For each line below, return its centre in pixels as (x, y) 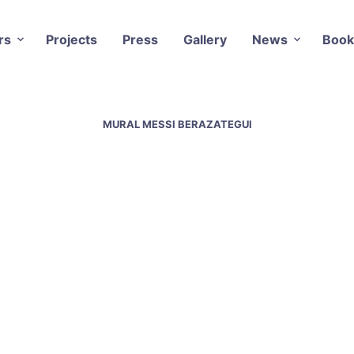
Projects (71, 39)
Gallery (205, 39)
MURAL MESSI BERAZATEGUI (177, 124)
